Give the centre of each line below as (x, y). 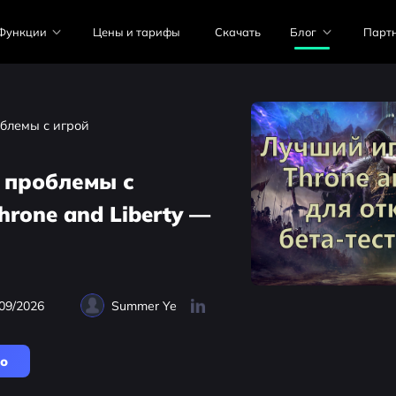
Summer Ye (145, 305)
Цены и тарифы (137, 31)
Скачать (237, 31)
